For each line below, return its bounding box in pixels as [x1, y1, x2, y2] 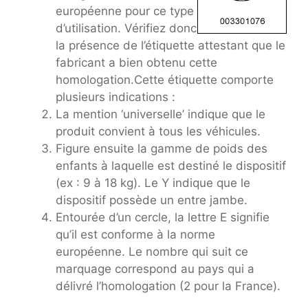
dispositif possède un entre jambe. [56, 192, 247, 207]
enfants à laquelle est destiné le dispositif [56, 158, 286, 173]
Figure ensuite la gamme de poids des [56, 141, 267, 155]
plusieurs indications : [56, 89, 175, 104]
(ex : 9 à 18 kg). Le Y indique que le [56, 175, 250, 190]
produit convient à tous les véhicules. [56, 124, 261, 138]
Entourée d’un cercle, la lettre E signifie [56, 210, 269, 224]
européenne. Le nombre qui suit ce [56, 244, 248, 258]
